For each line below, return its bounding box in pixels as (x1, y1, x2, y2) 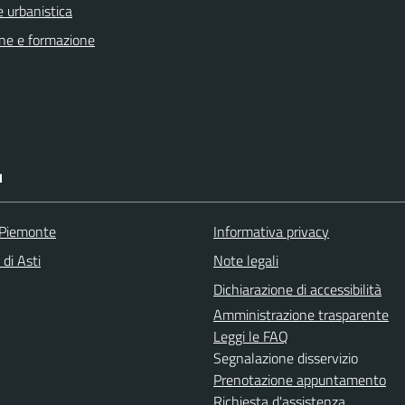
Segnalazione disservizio (213, 347, 358, 369)
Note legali (213, 250, 278, 271)
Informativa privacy (213, 221, 329, 242)
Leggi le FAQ (213, 325, 288, 347)
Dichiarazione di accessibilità (213, 278, 381, 300)
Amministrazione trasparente (213, 304, 389, 325)
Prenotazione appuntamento (213, 369, 386, 391)
